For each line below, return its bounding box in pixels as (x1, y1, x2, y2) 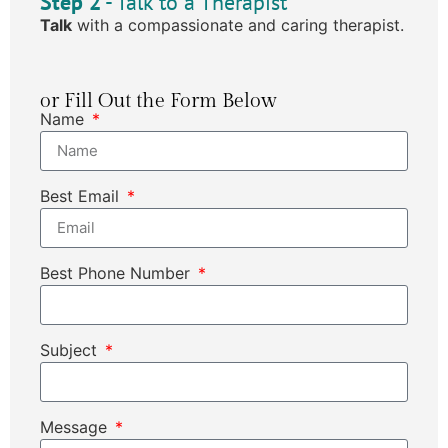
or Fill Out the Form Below (40, 88, 277, 113)
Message (40, 416, 112, 437)
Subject (40, 339, 102, 360)
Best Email (40, 185, 124, 206)
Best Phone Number (40, 262, 195, 283)
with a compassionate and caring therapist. (72, 14, 404, 35)
